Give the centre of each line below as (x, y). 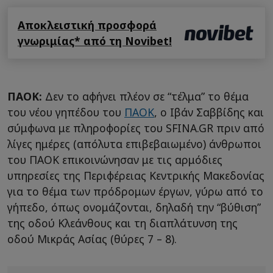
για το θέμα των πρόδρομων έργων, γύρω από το (135, 192)
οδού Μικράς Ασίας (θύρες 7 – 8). (92, 239)
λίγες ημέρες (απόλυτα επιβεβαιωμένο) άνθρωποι (134, 144)
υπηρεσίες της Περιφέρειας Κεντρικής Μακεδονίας (136, 176)
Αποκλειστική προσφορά (87, 25)
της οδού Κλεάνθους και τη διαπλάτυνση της (122, 223)
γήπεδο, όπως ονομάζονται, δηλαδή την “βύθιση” (134, 207)
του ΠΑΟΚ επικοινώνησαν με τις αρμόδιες (115, 160)
